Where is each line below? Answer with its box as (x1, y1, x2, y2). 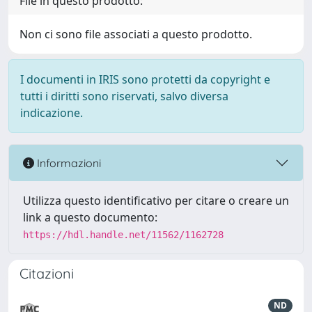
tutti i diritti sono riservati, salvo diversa (20, 88, 228, 104)
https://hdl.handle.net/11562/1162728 (23, 229, 224, 240)
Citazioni (19, 265, 74, 282)
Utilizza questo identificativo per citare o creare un (23, 193, 289, 208)
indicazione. (20, 105, 83, 120)
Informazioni (34, 155, 101, 170)
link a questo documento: (23, 210, 157, 225)
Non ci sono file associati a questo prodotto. (19, 26, 252, 42)
